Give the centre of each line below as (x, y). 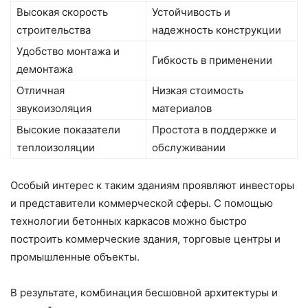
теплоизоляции (56, 148)
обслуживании (189, 148)
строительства (54, 30)
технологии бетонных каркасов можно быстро (129, 221)
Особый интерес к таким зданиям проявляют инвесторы (152, 186)
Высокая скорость (62, 12)
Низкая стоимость (198, 91)
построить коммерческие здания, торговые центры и (145, 239)
